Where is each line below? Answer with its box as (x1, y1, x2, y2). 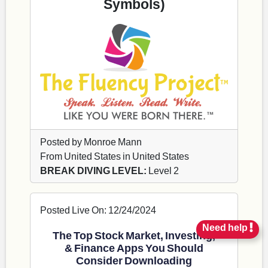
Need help (202, 221, 249, 233)
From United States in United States (40, 150, 189, 162)
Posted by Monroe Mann (40, 136, 142, 148)
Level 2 (147, 165, 179, 176)
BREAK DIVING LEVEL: (40, 165, 147, 176)
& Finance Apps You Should (65, 241, 203, 255)
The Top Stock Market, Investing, (53, 229, 215, 242)
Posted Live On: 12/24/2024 (40, 204, 156, 216)
